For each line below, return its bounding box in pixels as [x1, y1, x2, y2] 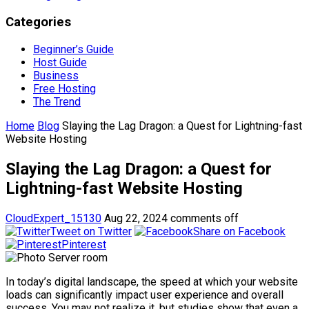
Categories [6, 14, 71, 30]
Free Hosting [33, 81, 96, 95]
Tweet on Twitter [50, 224, 132, 238]
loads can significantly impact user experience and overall [6, 288, 283, 301]
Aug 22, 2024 [104, 211, 168, 225]
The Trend [33, 94, 81, 108]
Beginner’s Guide [33, 42, 114, 56]
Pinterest [61, 237, 106, 251]
